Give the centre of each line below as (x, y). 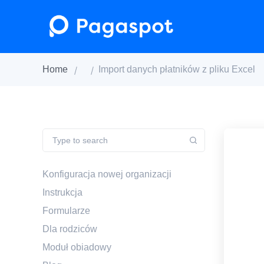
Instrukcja (62, 192)
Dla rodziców (70, 229)
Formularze (66, 210)
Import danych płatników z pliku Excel (177, 69)
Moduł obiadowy (77, 247)
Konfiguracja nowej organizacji (107, 174)
